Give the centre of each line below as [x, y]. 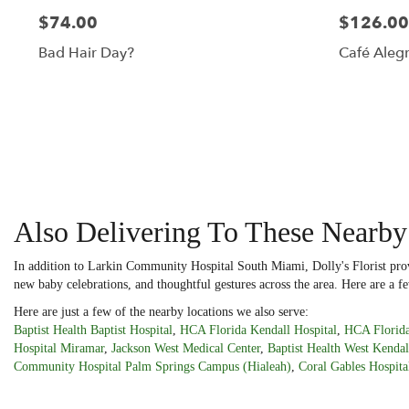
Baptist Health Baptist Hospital [93, 330]
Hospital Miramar [59, 348]
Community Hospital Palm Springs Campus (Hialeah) [152, 366]
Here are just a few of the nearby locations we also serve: [161, 311]
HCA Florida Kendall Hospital [258, 330]
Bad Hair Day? [86, 53]
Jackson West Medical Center [186, 348]
